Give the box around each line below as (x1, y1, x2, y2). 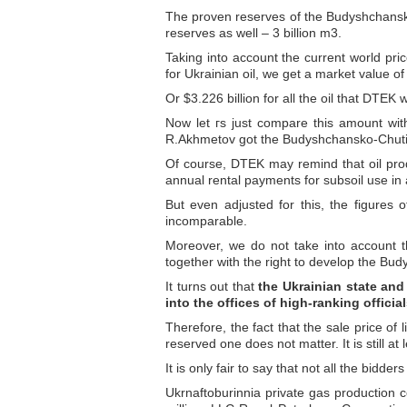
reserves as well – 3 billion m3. (165, 25, 342, 40)
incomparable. (165, 213, 247, 228)
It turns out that (165, 279, 259, 293)
